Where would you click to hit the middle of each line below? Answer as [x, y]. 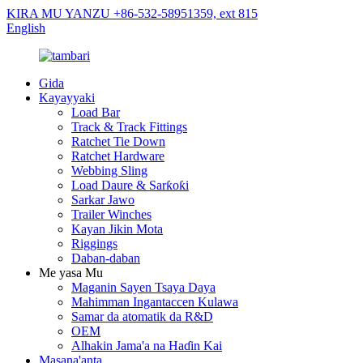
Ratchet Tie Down [118, 141]
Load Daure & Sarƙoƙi [130, 185]
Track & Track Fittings [129, 127]
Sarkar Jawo [103, 200]
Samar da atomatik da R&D [142, 316]
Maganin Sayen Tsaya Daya [143, 287]
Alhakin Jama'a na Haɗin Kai [147, 346]
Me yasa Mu [71, 273]
